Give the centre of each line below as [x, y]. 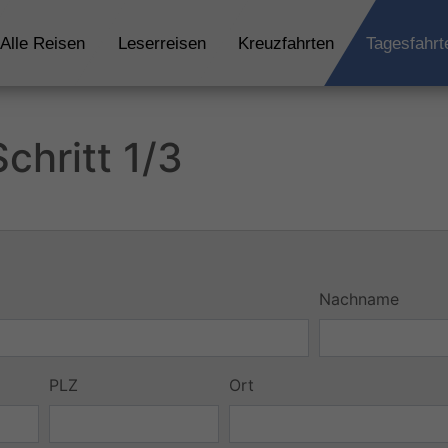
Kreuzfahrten [285, 43]
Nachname [358, 299]
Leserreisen [161, 43]
